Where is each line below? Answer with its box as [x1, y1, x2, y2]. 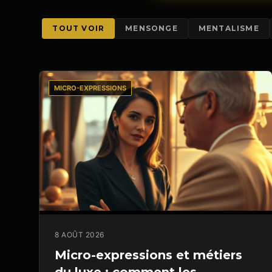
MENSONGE [125, 24, 178, 33]
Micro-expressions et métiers [55, 248, 242, 263]
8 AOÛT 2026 [55, 230, 104, 240]
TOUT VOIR [52, 24, 105, 33]
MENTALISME [198, 24, 259, 33]
